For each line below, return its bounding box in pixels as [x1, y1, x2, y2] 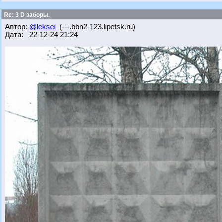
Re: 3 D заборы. [2, 11, 50, 18]
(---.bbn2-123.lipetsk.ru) [57, 23, 135, 31]
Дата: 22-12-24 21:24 [5, 31, 78, 39]
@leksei [29, 23, 57, 31]
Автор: [5, 23, 29, 31]
